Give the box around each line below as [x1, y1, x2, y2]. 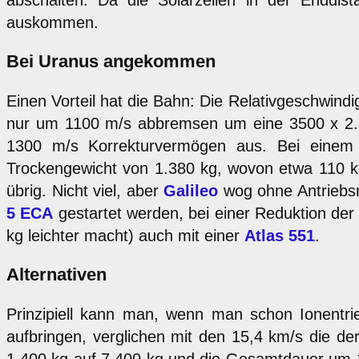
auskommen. [6, 14, 99, 32]
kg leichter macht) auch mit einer [6, 227, 244, 245]
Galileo [163, 182, 219, 200]
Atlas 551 [244, 227, 315, 245]
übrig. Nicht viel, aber [6, 182, 164, 200]
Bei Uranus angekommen [6, 51, 216, 72]
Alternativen [6, 264, 107, 285]
